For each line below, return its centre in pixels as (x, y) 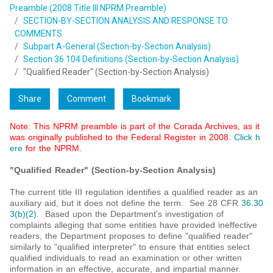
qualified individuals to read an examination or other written (126, 258)
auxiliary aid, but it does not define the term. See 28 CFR (126, 203)
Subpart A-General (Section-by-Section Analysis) (117, 47)
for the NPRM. (52, 148)
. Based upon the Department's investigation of (130, 214)
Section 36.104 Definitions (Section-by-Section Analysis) (131, 59)
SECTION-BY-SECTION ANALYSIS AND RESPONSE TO (126, 21)
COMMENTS (38, 34)
